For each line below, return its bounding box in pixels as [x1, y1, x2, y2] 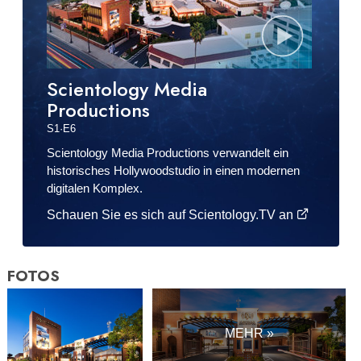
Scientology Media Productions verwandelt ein [46, 145, 288, 160]
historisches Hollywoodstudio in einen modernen [46, 163, 300, 177]
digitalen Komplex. [46, 180, 143, 195]
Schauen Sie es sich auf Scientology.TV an [46, 207, 297, 222]
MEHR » [224, 326, 274, 340]
